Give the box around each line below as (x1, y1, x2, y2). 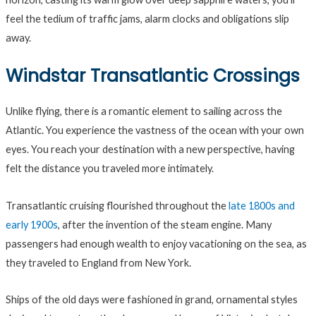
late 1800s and (228, 199, 295, 212)
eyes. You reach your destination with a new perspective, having (5, 143, 295, 156)
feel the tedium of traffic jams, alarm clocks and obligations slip (5, 12, 289, 25)
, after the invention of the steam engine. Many (57, 218, 272, 231)
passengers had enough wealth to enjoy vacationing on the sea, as (5, 237, 307, 250)
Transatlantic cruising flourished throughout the (5, 199, 229, 212)
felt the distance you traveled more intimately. (5, 162, 214, 175)
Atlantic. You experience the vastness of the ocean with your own (5, 124, 304, 137)
